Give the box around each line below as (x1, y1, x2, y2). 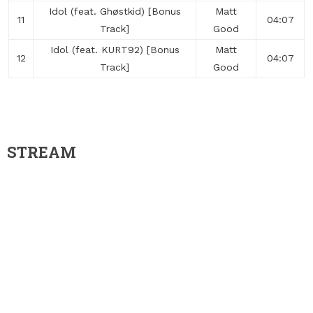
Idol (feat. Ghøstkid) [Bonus (48, 6, 181, 17)
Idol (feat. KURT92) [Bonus (50, 44, 180, 55)
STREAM (7, 142, 76, 162)
